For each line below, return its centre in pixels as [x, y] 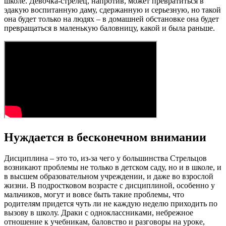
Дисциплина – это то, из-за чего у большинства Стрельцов [105, 158]
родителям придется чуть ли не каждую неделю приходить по [111, 204]
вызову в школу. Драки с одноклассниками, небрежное [99, 213]
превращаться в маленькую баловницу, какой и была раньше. [109, 28]
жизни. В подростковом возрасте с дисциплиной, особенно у [109, 186]
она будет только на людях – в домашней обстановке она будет [111, 19]
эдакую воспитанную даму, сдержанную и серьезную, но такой [112, 10]
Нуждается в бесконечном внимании [105, 137]
